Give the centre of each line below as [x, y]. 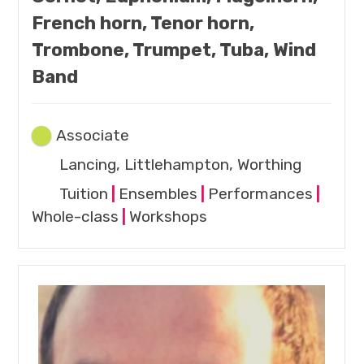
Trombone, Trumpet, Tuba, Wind [174, 50]
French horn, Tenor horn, [143, 24]
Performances [261, 194]
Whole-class [76, 217]
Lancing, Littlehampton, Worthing [181, 165]
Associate [93, 136]
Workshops [169, 217]
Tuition [84, 194]
